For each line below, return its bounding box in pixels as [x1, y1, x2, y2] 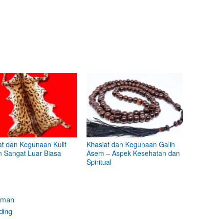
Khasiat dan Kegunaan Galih [87, 139, 175, 150]
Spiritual [87, 157, 112, 167]
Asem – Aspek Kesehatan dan [87, 148, 180, 158]
